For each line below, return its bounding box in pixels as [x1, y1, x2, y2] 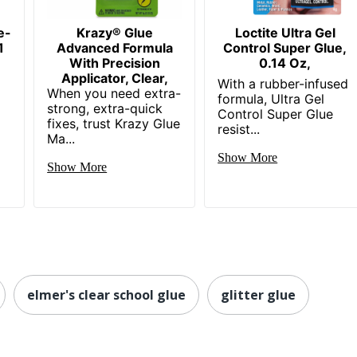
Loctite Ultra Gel [234, 24, 335, 41]
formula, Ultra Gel [218, 90, 325, 107]
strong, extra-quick [47, 100, 163, 116]
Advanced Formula [56, 39, 173, 56]
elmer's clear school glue [27, 285, 186, 304]
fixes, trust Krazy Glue [47, 115, 181, 131]
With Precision [69, 54, 160, 71]
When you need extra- [47, 84, 182, 101]
